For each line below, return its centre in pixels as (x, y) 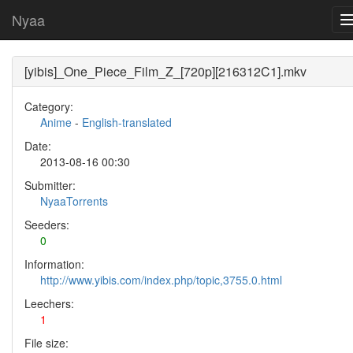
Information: (54, 264)
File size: (46, 343)
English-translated (127, 122)
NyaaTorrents (74, 201)
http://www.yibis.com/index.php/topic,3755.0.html (161, 280)
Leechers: (49, 303)
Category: (49, 106)
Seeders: (47, 225)
